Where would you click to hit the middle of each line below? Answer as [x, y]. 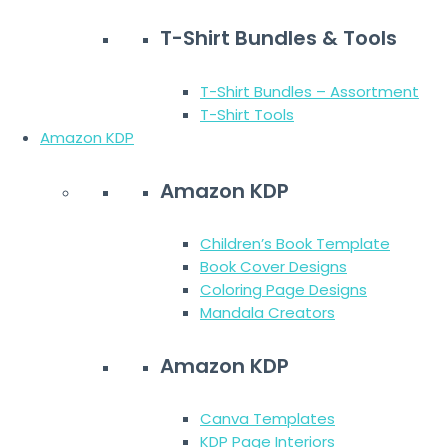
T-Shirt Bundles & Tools [278, 38]
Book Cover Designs [273, 267]
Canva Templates [267, 419]
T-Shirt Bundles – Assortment [309, 92]
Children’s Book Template [295, 244]
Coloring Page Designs [283, 290]
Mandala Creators [267, 313]
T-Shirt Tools [247, 115]
